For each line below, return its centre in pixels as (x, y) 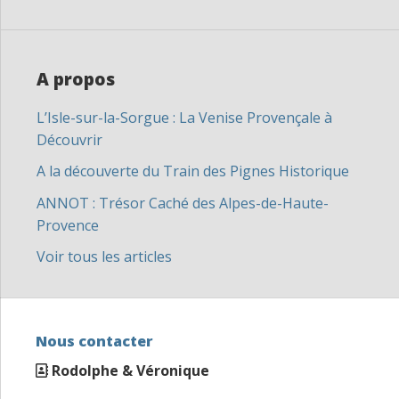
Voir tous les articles (104, 256)
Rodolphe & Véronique (130, 370)
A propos (76, 79)
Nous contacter (94, 341)
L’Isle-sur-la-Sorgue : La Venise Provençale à (184, 118)
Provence (68, 225)
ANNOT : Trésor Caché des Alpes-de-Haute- (183, 203)
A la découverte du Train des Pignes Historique (193, 171)
